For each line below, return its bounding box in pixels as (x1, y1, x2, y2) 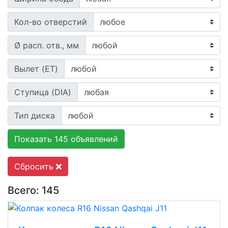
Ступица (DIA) (14, 87, 71, 97)
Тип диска (14, 110, 55, 121)
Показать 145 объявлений (14, 134, 118, 144)
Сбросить (14, 161, 56, 172)
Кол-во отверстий (14, 17, 87, 27)
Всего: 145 (8, 184, 59, 196)
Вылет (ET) (14, 64, 58, 74)
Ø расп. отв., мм (14, 40, 79, 50)
